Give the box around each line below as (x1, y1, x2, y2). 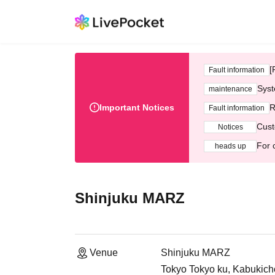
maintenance (209, 84, 252, 93)
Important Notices (99, 103, 174, 112)
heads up (214, 141, 246, 150)
